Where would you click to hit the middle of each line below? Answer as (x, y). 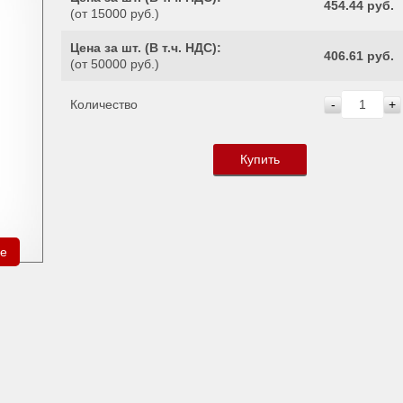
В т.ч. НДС (181, 48)
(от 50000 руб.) (115, 64)
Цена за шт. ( (110, 48)
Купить (260, 159)
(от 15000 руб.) (115, 13)
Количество (104, 104)
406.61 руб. (359, 56)
